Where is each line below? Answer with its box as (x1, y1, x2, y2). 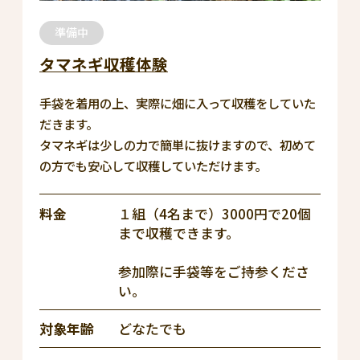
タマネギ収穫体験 (39, 52, 168, 76)
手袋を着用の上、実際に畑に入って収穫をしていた (39, 94, 316, 112)
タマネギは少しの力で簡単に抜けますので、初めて (39, 136, 316, 154)
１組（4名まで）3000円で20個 (118, 203, 311, 223)
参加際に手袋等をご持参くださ (118, 261, 309, 281)
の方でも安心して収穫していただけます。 (39, 157, 267, 175)
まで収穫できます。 (118, 223, 239, 243)
